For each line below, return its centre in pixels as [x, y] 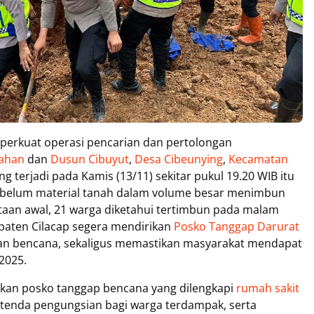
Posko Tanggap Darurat [237, 226]
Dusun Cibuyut [90, 159]
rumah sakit [268, 288]
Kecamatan [258, 159]
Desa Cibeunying [179, 159]
